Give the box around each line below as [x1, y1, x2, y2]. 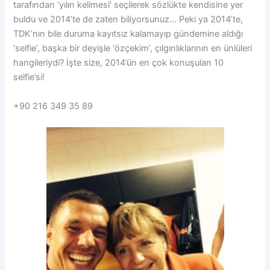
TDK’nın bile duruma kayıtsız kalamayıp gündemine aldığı [13, 28, 243, 40]
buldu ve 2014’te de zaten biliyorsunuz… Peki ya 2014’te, [13, 14, 243, 25]
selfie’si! [13, 72, 45, 83]
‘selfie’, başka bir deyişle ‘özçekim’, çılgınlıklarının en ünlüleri [13, 43, 253, 54]
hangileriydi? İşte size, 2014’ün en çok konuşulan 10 [13, 57, 224, 69]
